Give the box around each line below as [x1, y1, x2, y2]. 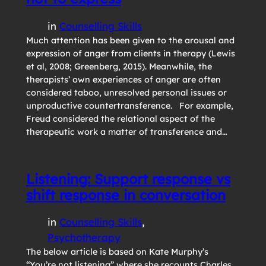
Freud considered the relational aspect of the [26, 113, 215, 124]
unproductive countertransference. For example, [26, 100, 233, 111]
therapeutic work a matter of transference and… [26, 126, 227, 137]
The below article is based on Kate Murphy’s [26, 246, 208, 257]
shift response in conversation [26, 186, 226, 204]
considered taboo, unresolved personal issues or [26, 87, 227, 98]
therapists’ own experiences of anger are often [26, 74, 221, 85]
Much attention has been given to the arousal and [26, 34, 235, 46]
